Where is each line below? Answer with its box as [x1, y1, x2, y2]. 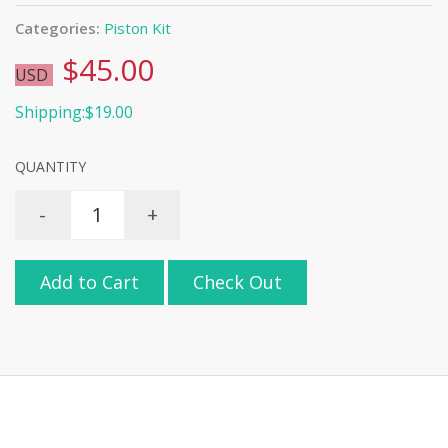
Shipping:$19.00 [15, 100, 133, 123]
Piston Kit [104, 17, 171, 38]
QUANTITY [15, 156, 86, 176]
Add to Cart [40, 270, 139, 295]
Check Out [193, 270, 282, 295]
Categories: [15, 17, 100, 38]
